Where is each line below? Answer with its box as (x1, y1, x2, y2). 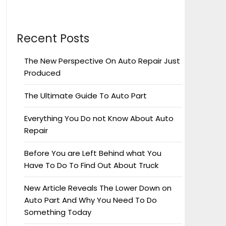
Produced (24, 68, 61, 78)
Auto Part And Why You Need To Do (24, 195, 157, 205)
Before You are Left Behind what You (24, 148, 161, 158)
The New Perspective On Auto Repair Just (24, 55, 180, 66)
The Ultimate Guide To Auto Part (24, 90, 147, 101)
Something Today (24, 207, 91, 217)
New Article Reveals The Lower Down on (24, 183, 172, 193)
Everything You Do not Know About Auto (24, 113, 174, 124)
